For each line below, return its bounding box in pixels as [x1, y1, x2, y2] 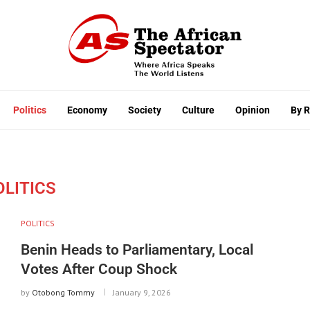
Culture [182, 104, 215, 116]
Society [128, 104, 161, 116]
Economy [67, 104, 107, 116]
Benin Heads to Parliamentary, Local [20, 241, 253, 258]
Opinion [235, 104, 270, 116]
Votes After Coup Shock [20, 260, 177, 277]
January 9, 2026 [112, 286, 171, 298]
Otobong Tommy [31, 286, 95, 298]
